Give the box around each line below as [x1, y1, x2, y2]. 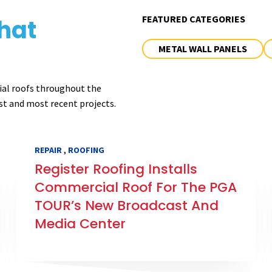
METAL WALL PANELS [158, 42, 247, 55]
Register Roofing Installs [34, 160, 197, 179]
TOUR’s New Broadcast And [34, 196, 219, 216]
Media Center [34, 214, 126, 234]
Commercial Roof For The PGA [34, 178, 237, 197]
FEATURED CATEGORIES [141, 12, 245, 25]
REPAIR [34, 144, 62, 156]
